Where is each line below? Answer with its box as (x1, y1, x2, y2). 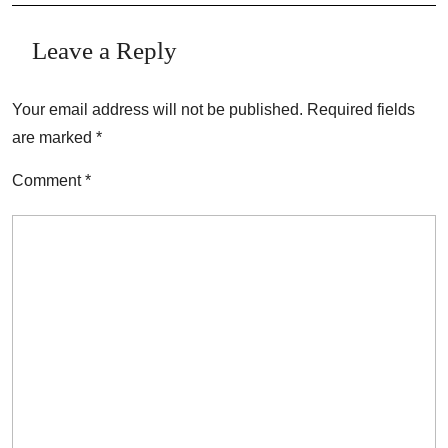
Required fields (307, 101, 415, 118)
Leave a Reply (32, 37, 177, 64)
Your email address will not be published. (12, 101, 303, 118)
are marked (12, 129, 96, 146)
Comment (12, 172, 85, 189)
